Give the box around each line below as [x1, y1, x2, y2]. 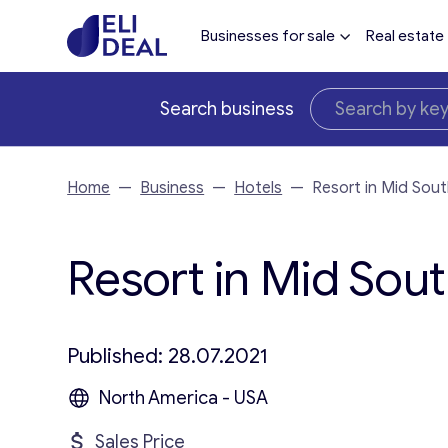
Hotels [234, 178, 283, 198]
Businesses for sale [200, 27, 335, 45]
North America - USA [99, 387, 269, 409]
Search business [160, 98, 294, 120]
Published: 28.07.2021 [67, 343, 269, 369]
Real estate [365, 27, 444, 45]
